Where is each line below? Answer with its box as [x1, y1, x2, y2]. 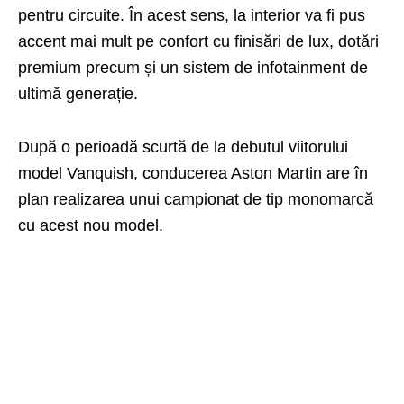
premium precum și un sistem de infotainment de [18, 59, 368, 77]
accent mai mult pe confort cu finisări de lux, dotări [18, 32, 379, 50]
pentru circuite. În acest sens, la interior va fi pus [18, 6, 365, 24]
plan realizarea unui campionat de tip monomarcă [18, 190, 373, 208]
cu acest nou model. [18, 216, 163, 234]
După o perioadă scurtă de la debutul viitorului [18, 138, 348, 156]
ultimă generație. [18, 85, 138, 103]
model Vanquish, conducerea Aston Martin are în [18, 164, 368, 182]
